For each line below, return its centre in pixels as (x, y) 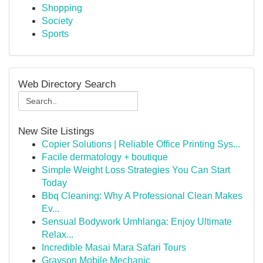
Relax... (58, 235)
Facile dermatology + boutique (105, 157)
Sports (55, 34)
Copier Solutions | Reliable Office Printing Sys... (141, 144)
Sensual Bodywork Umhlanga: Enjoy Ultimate (137, 222)
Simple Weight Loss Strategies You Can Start (136, 170)
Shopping (62, 8)
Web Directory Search (67, 84)
